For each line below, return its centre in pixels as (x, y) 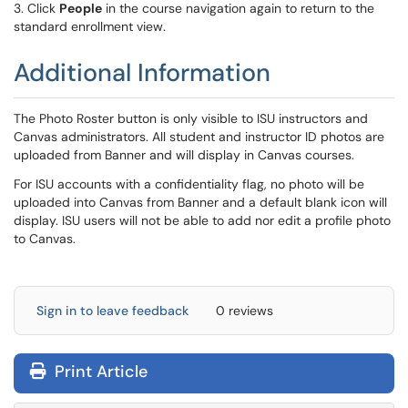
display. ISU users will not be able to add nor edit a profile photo (202, 220)
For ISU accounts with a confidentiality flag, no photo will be (189, 184)
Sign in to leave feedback (112, 311)
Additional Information (142, 72)
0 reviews (245, 311)
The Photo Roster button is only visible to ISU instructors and (191, 118)
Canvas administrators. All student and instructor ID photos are (199, 137)
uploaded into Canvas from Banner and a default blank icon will (200, 202)
